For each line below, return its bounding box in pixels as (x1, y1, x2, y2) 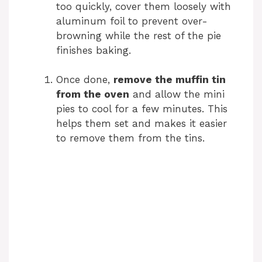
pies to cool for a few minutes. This (56, 103, 227, 115)
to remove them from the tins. (56, 132, 205, 144)
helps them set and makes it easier (56, 118, 227, 130)
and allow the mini (129, 88, 225, 101)
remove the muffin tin (113, 74, 226, 86)
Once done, (56, 74, 113, 86)
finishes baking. (56, 44, 131, 56)
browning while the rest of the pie (56, 29, 221, 42)
